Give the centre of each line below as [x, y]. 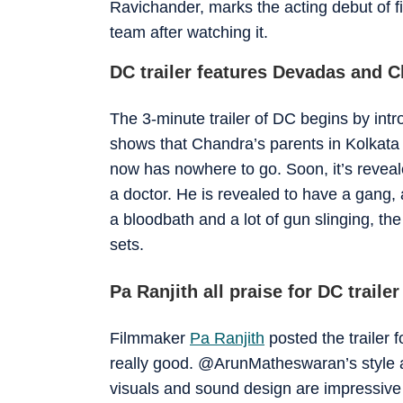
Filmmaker [150, 338]
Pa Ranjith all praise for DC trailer [255, 291]
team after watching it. [189, 32]
